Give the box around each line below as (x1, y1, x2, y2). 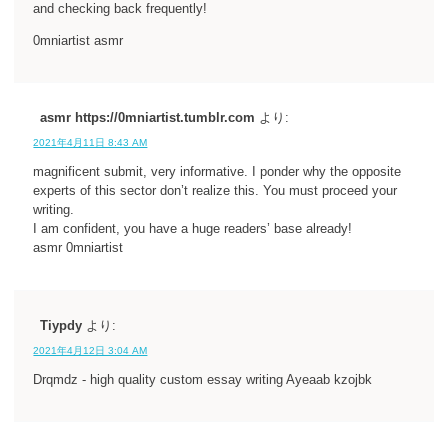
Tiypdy (40, 318, 83, 333)
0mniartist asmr (33, 33, 124, 48)
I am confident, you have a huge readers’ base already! (33, 222, 353, 237)
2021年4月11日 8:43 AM (33, 137, 148, 149)
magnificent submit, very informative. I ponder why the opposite (33, 165, 402, 180)
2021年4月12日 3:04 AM (33, 344, 148, 356)
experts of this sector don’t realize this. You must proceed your (33, 184, 398, 199)
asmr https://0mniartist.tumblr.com (40, 111, 256, 126)
